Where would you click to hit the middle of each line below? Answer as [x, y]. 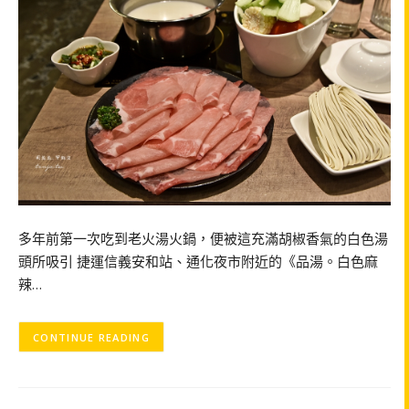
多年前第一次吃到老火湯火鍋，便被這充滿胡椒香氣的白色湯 [203, 238]
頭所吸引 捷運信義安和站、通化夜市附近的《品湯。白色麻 [198, 261]
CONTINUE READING [91, 337]
